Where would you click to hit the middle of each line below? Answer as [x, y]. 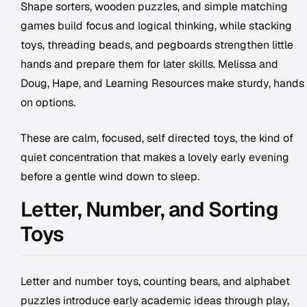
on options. [48, 102]
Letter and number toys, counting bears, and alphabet [155, 281]
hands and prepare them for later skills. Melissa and [149, 64]
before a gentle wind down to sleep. [110, 176]
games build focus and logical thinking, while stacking [156, 26]
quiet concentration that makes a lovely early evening [155, 157]
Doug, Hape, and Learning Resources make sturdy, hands [162, 83]
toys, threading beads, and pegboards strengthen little [157, 45]
